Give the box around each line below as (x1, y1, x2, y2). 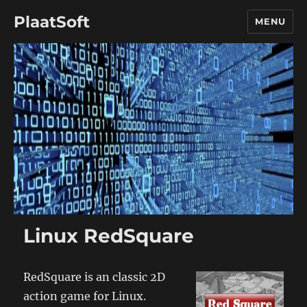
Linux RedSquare (23, 224, 195, 247)
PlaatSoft (14, 12, 90, 32)
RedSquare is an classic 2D (23, 270, 166, 284)
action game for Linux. (23, 289, 147, 303)
